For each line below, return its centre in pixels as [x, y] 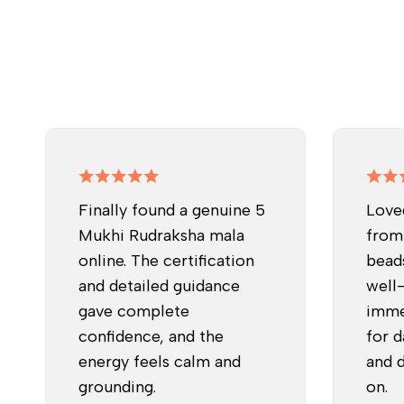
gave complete [134, 311]
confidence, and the [151, 336]
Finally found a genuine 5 [172, 210]
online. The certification [166, 260]
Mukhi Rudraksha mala [161, 235]
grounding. [117, 386]
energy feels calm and [160, 361]
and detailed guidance [159, 285]
